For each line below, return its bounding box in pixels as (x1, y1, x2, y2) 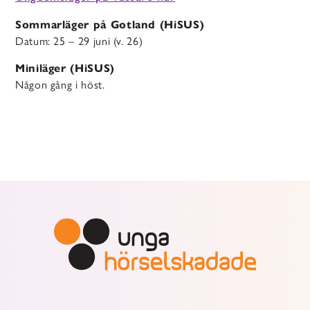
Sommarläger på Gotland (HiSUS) (15, 17, 205, 31)
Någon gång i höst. (15, 75, 105, 92)
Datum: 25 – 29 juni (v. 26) (15, 32, 143, 48)
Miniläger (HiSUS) (15, 61, 115, 75)
